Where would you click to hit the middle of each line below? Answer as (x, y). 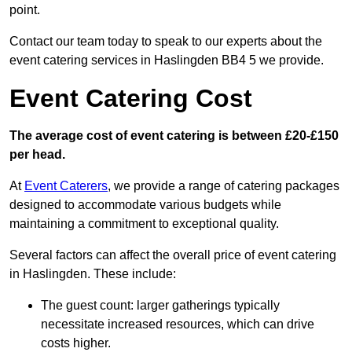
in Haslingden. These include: (93, 274)
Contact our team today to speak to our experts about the (166, 42)
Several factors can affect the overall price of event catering (173, 255)
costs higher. (76, 343)
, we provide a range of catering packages (224, 186)
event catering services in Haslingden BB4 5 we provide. (167, 60)
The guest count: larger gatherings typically (160, 306)
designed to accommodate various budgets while (145, 205)
